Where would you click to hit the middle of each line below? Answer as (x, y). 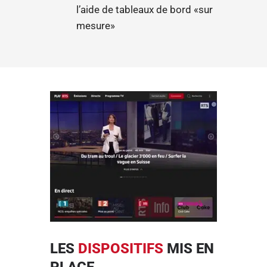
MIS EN (189, 248)
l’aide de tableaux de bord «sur (145, 10)
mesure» (96, 26)
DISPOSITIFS (121, 248)
